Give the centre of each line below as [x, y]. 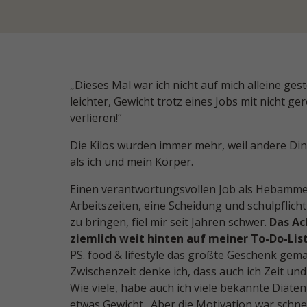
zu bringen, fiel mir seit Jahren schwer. [170, 222]
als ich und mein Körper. [132, 162]
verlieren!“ [96, 118]
